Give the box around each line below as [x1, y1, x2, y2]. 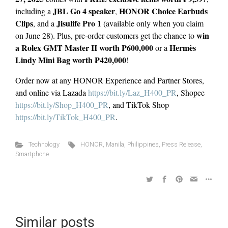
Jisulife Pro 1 [56, 17, 101, 30]
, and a [33, 18, 56, 29]
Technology [28, 140, 60, 149]
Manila [106, 140, 125, 149]
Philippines [127, 140, 159, 149]
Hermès [169, 42, 196, 54]
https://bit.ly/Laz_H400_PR [88, 87, 177, 98]
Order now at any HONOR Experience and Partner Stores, [15, 75, 204, 86]
